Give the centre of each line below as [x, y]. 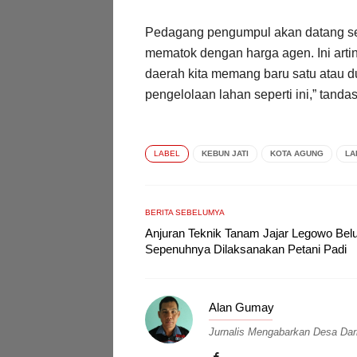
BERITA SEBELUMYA [185, 212]
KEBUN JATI [225, 153]
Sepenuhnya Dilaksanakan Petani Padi [246, 249]
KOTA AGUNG [297, 153]
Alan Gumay [241, 307]
